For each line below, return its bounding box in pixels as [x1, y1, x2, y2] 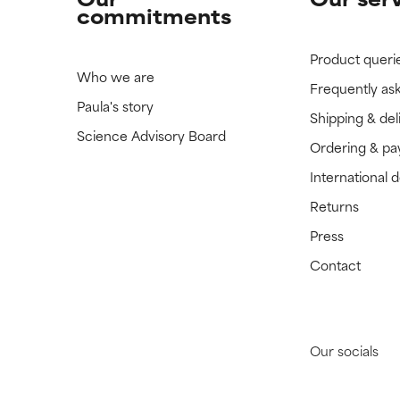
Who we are [76, 66, 154, 87]
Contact [310, 254, 362, 276]
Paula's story [76, 96, 154, 117]
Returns [310, 196, 360, 217]
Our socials [310, 340, 379, 362]
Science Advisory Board [76, 125, 226, 146]
